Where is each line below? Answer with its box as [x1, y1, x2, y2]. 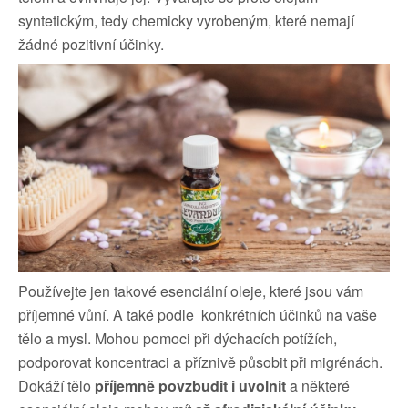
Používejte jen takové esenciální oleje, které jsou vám [18, 280, 363, 302]
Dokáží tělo [18, 375, 91, 397]
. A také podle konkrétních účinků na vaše [106, 304, 377, 326]
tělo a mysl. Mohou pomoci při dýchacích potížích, [18, 328, 337, 350]
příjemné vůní [18, 304, 106, 326]
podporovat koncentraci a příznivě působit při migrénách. [18, 352, 382, 373]
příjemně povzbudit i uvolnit [91, 375, 286, 397]
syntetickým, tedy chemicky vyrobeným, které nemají [18, 10, 354, 31]
